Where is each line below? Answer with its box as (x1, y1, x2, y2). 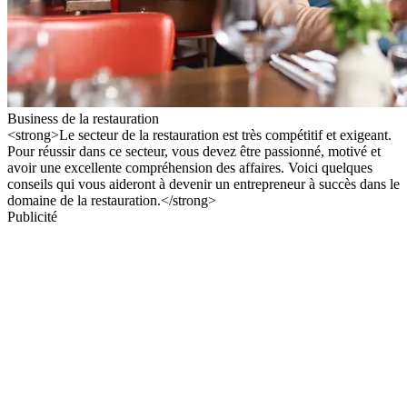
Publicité (7, 208, 57, 224)
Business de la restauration (7, 110, 159, 126)
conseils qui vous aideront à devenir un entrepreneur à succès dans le (7, 175, 400, 192)
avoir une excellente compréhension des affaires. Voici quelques (7, 159, 372, 175)
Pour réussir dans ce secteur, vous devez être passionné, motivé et (7, 143, 381, 159)
